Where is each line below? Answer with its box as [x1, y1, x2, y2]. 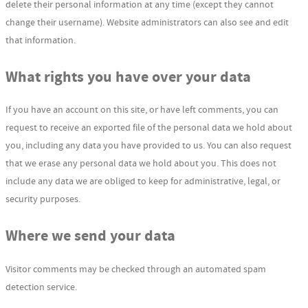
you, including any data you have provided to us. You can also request [5, 140, 291, 153]
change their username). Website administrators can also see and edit [5, 16, 289, 30]
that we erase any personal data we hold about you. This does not [5, 157, 276, 170]
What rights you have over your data [5, 67, 251, 89]
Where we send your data [5, 226, 175, 247]
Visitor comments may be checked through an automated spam [5, 263, 266, 276]
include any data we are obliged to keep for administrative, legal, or [5, 175, 280, 188]
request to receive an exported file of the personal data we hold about [5, 122, 292, 135]
